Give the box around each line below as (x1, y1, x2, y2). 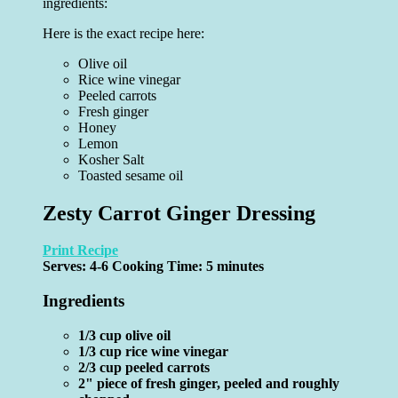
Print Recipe (43, 243, 118, 259)
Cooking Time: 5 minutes (112, 259, 264, 275)
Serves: (43, 259, 90, 275)
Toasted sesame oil (78, 167, 183, 183)
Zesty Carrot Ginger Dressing (43, 201, 315, 225)
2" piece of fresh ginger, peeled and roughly (78, 375, 339, 391)
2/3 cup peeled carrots (78, 359, 210, 375)
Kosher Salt (78, 151, 144, 167)
